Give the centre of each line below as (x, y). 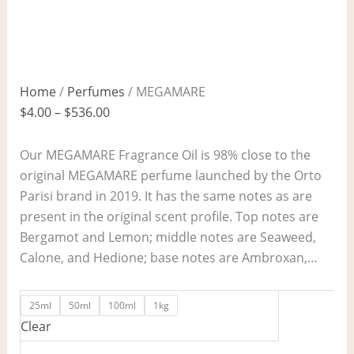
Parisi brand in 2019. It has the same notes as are (166, 196)
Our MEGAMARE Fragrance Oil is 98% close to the (165, 155)
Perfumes (96, 92)
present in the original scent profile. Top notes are (169, 217)
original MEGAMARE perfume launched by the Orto (170, 176)
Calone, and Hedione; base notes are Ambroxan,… (168, 258)
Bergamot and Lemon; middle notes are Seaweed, (168, 237)
